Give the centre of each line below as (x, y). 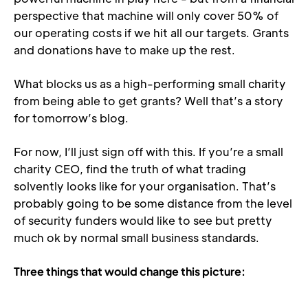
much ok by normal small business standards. (136, 238)
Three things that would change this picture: (130, 271)
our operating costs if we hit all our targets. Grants (151, 33)
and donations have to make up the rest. (124, 50)
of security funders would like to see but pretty (143, 220)
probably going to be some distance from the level (153, 203)
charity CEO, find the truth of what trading (130, 169)
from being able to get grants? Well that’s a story (148, 101)
